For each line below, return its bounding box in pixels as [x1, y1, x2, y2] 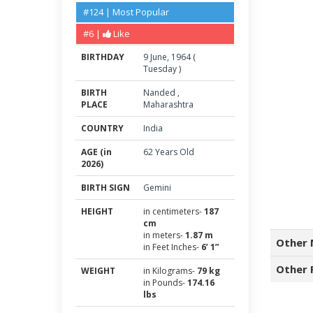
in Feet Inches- [143, 241, 201, 253]
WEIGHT [81, 265, 115, 277]
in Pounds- [143, 277, 187, 289]
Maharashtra [143, 99, 194, 110]
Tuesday [143, 63, 177, 75]
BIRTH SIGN [81, 182, 130, 194]
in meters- [143, 229, 185, 241]
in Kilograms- [143, 265, 197, 277]
